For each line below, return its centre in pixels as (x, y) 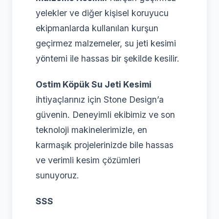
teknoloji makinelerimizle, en (91, 130)
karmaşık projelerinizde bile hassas (105, 145)
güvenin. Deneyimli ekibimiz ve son (105, 114)
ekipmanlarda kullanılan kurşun (97, 28)
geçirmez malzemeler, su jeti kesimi (106, 43)
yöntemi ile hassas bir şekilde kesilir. (108, 58)
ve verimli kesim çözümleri (88, 160)
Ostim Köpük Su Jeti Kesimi (94, 84)
